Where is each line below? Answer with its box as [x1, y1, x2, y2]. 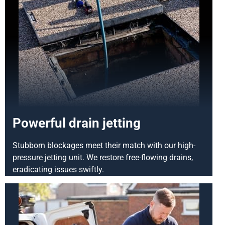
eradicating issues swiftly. [13, 164, 104, 174]
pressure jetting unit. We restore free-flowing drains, [13, 152, 193, 162]
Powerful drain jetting [13, 115, 141, 131]
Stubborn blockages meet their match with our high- [13, 140, 195, 150]
